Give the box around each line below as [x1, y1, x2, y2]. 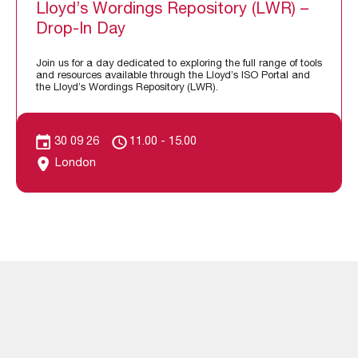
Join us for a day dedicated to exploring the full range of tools [36, 58, 322, 70]
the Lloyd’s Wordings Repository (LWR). [36, 82, 218, 93]
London [55, 158, 96, 170]
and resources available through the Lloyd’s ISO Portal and [36, 70, 310, 82]
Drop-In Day [36, 22, 125, 38]
